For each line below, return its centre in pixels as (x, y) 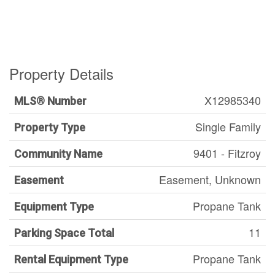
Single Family (228, 126)
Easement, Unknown (210, 179)
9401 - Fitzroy (227, 153)
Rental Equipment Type (71, 259)
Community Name (58, 153)
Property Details (61, 73)
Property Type (50, 127)
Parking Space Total (64, 233)
